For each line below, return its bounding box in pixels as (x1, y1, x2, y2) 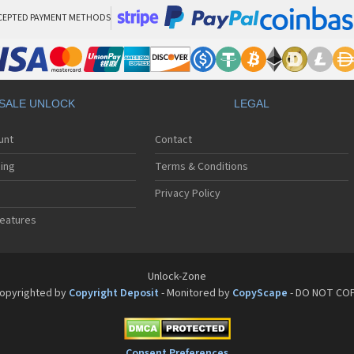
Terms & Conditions (155, 159, 249, 175)
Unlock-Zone (148, 269, 206, 285)
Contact (155, 132, 193, 149)
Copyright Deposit (68, 285, 159, 302)
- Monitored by (158, 285, 232, 302)
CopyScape (232, 285, 288, 302)
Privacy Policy (155, 186, 221, 202)
